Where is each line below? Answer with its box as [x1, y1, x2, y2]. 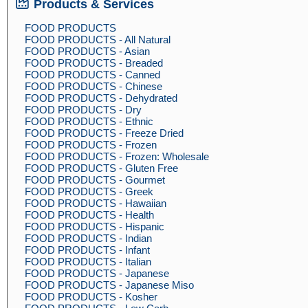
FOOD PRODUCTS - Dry [25, 104, 142, 115]
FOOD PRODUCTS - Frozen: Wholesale [25, 151, 209, 162]
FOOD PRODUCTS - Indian [25, 232, 152, 244]
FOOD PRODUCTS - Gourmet [25, 174, 165, 186]
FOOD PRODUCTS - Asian [25, 45, 150, 57]
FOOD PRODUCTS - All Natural [25, 34, 170, 45]
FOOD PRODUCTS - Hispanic [25, 221, 164, 232]
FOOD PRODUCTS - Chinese [25, 80, 162, 92]
